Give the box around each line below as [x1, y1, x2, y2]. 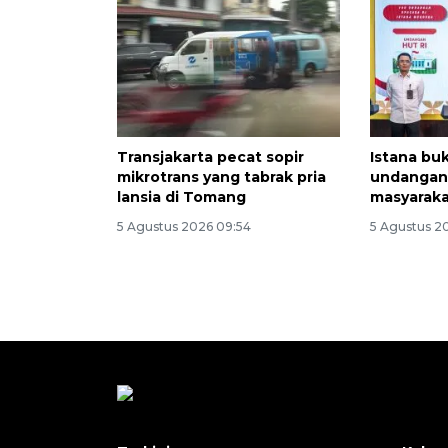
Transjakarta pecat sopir [117, 148, 304, 167]
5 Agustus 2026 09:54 [117, 219, 251, 235]
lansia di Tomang [117, 188, 246, 207]
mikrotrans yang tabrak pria [117, 168, 326, 187]
